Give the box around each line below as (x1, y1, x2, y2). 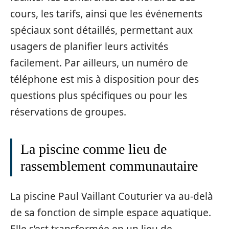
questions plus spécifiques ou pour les (10, 89, 187, 102)
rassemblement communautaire (20, 158, 198, 174)
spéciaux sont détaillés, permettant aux (10, 24, 193, 37)
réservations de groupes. (10, 105, 126, 119)
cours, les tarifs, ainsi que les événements (10, 7, 202, 20)
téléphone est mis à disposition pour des (10, 73, 199, 86)
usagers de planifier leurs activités (10, 40, 168, 53)
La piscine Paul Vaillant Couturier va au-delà (10, 189, 213, 203)
